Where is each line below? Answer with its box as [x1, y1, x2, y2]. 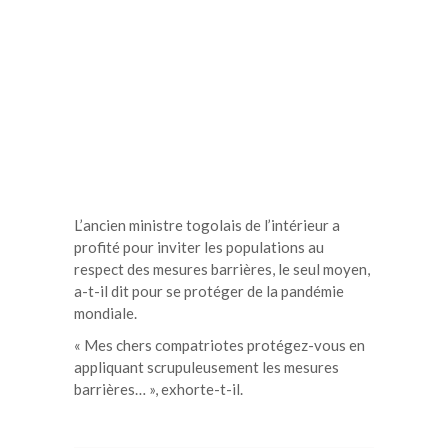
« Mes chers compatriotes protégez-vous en [74, 335, 365, 354]
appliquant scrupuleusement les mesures [74, 357, 339, 376]
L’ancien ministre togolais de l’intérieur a [74, 215, 340, 234]
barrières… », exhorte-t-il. [74, 379, 243, 398]
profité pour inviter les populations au [74, 237, 324, 256]
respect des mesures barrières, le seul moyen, [74, 259, 370, 278]
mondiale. [74, 303, 137, 322]
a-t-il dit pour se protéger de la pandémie [74, 281, 344, 300]
